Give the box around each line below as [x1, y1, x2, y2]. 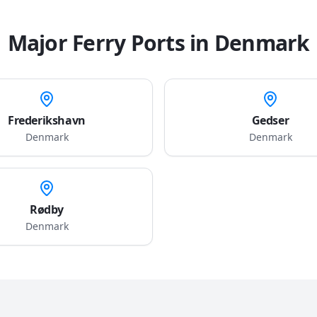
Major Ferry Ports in [7, 28, 209, 57]
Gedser [251, 113, 289, 128]
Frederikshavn [8, 113, 86, 128]
